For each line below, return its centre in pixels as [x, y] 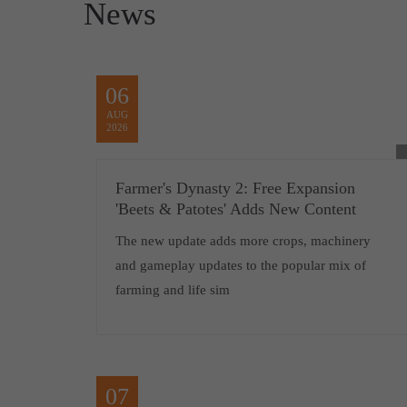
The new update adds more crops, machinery [243, 241]
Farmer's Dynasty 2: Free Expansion [235, 189]
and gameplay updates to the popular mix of [240, 266]
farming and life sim [172, 290]
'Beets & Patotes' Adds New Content [235, 209]
